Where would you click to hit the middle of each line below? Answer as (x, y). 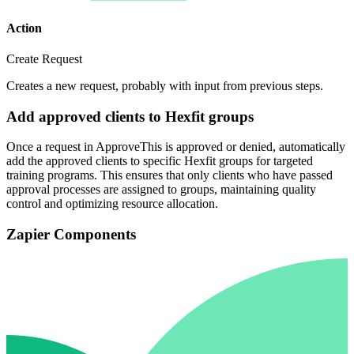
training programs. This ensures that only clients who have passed (169, 175)
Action (24, 28)
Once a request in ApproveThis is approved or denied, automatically (176, 147)
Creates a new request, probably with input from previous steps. (165, 85)
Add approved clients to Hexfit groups (130, 116)
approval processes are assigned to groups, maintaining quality (161, 190)
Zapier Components (71, 234)
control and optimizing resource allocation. (112, 204)
